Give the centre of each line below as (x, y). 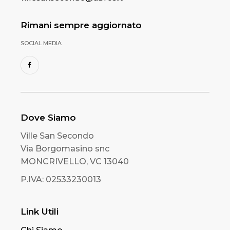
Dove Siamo (49, 117)
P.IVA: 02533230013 (61, 179)
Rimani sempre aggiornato (81, 25)
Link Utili (40, 211)
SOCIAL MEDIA (41, 43)
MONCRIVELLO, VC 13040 (75, 161)
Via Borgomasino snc (65, 148)
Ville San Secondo (57, 136)
